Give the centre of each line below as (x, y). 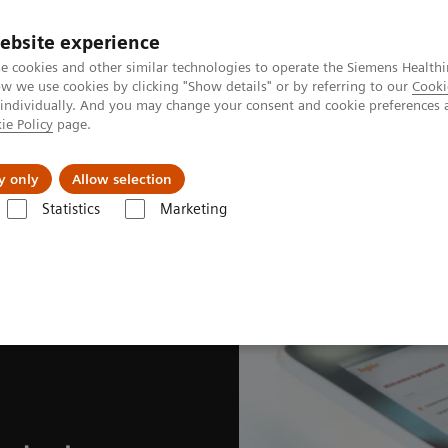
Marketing (193, 209)
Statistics (70, 209)
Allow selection (122, 179)
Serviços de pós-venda (214, 164)
